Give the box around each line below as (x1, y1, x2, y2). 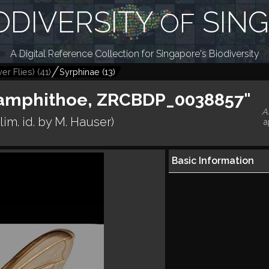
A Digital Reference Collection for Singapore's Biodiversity (10, 48, 259, 59)
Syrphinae (59, 67, 100, 77)
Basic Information (171, 155, 254, 167)
